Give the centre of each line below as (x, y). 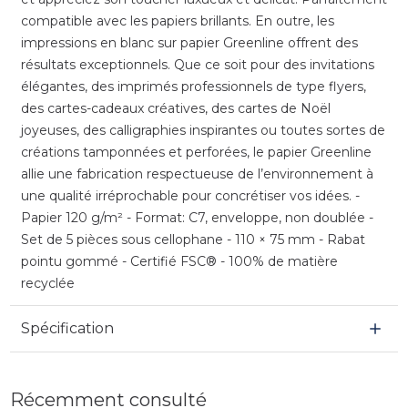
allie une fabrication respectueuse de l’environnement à (197, 173)
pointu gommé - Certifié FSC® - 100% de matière (179, 261)
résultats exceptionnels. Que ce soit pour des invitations (197, 64)
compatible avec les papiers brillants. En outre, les (177, 20)
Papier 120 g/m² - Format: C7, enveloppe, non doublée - (197, 217)
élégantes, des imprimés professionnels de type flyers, (193, 86)
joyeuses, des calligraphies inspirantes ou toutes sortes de (203, 130)
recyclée (47, 283)
